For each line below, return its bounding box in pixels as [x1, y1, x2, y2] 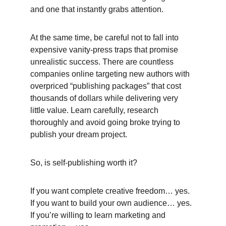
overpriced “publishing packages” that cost [30, 82, 183, 90]
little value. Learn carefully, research [30, 106, 160, 115]
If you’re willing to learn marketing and [30, 211, 167, 219]
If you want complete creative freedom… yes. [30, 187, 190, 195]
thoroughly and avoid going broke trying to [30, 118, 182, 127]
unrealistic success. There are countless [30, 58, 176, 66]
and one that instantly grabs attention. [30, 5, 165, 14]
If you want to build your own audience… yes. [30, 199, 192, 207]
